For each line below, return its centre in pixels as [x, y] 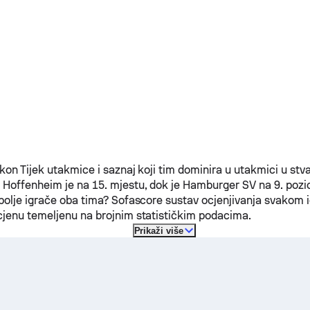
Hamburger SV [219, 185]
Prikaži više [159, 230]
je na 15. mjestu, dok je [123, 185]
